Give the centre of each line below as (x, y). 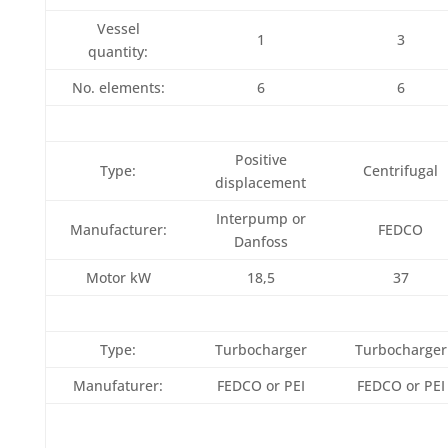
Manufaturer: (118, 385)
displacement (261, 182)
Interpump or (260, 218)
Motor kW (118, 277)
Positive (260, 159)
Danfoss (260, 241)
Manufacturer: (118, 229)
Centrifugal (401, 170)
